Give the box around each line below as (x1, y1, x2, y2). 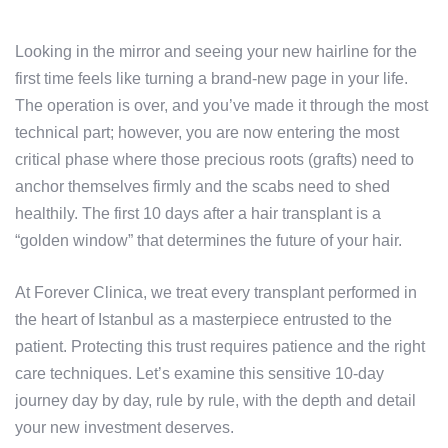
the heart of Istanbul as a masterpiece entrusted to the (15, 311, 392, 329)
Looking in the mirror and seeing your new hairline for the (15, 43, 417, 61)
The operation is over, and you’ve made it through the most (15, 97, 428, 115)
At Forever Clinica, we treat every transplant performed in (15, 284, 417, 302)
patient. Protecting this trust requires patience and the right (15, 338, 425, 356)
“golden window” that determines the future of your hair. (15, 232, 402, 250)
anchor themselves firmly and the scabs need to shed (15, 178, 390, 196)
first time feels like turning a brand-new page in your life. (15, 70, 408, 88)
